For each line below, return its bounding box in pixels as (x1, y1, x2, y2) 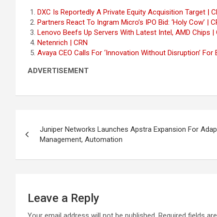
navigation (15, 130, 87, 148)
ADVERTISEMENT (28, 66, 89, 75)
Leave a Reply (28, 191, 99, 205)
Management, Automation (40, 135, 123, 144)
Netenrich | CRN (37, 38, 88, 47)
